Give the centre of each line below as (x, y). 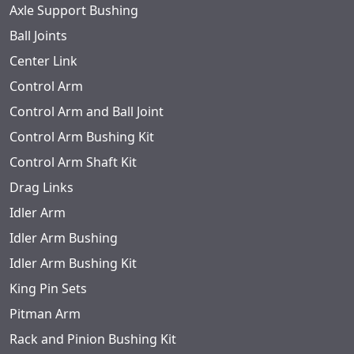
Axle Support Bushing (74, 11)
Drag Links (41, 188)
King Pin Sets (48, 289)
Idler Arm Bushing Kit (73, 264)
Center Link (43, 61)
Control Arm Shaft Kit (73, 162)
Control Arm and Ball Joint (87, 112)
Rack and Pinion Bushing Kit (93, 339)
